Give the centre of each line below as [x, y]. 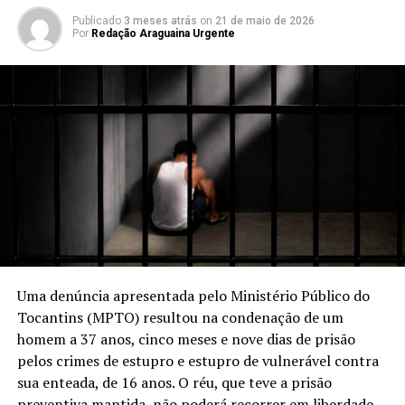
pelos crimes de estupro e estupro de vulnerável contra [198, 361]
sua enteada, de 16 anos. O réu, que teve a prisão [174, 383]
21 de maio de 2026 [264, 21]
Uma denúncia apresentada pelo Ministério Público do [193, 296]
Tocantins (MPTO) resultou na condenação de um [180, 318]
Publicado [96, 21]
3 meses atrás [160, 21]
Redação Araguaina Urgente [163, 33]
